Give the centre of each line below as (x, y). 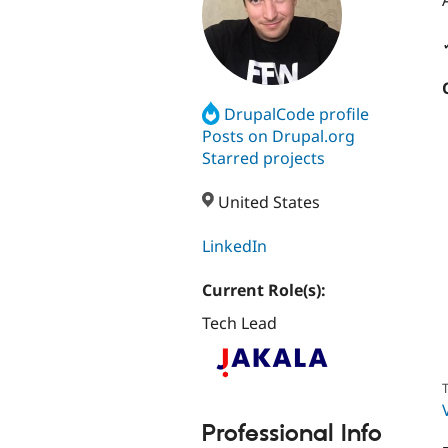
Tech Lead (239, 323)
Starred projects (263, 157)
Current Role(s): (266, 290)
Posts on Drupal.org (278, 135)
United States (267, 202)
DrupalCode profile (297, 113)
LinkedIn (234, 246)
